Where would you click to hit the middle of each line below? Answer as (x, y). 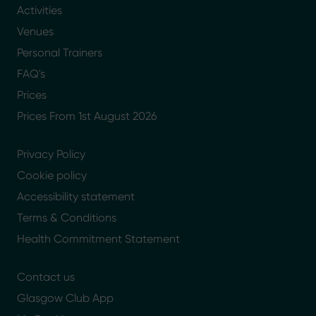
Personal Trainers (60, 53)
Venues (35, 32)
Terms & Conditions (67, 218)
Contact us (46, 277)
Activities (39, 11)
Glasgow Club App (65, 298)
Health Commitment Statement (98, 239)
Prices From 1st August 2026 (87, 116)
